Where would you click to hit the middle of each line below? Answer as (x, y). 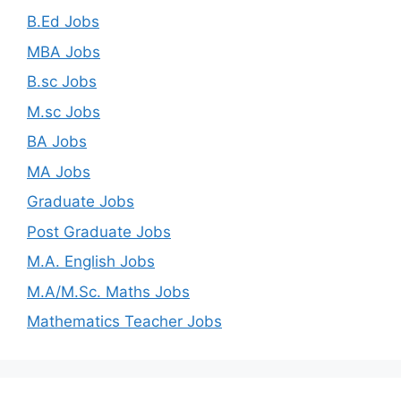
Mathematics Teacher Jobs (124, 321)
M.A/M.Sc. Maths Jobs (108, 291)
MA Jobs (59, 171)
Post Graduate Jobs (99, 231)
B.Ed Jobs (63, 21)
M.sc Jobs (64, 111)
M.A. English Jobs (91, 261)
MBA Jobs (64, 51)
